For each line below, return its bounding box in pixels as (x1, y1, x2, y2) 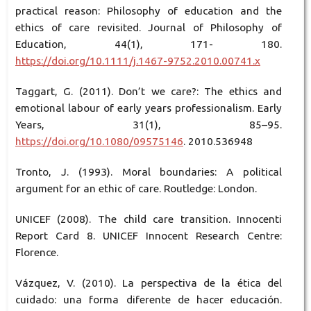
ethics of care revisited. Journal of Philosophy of (15, 21, 283, 33)
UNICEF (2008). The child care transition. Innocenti (15, 212, 283, 225)
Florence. (15, 246, 58, 258)
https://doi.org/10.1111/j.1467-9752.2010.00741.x (15, 54, 260, 67)
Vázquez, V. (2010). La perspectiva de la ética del (15, 276, 283, 289)
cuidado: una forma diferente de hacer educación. (15, 293, 283, 305)
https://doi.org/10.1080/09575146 (15, 135, 183, 147)
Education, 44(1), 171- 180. (15, 37, 283, 50)
